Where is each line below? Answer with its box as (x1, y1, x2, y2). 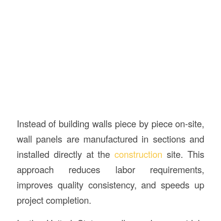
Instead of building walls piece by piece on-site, (16, 116, 205, 130)
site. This (162, 147, 205, 160)
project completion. (16, 193, 91, 206)
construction (114, 147, 163, 160)
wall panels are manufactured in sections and (16, 132, 205, 145)
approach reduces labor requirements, (16, 162, 205, 176)
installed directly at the (16, 147, 115, 160)
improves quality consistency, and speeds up (16, 178, 205, 191)
